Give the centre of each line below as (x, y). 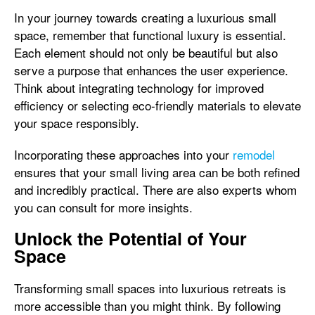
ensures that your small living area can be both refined (157, 172)
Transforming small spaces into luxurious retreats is (150, 288)
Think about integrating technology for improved (139, 87)
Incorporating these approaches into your (123, 154)
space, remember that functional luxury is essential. (150, 34)
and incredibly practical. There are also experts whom (155, 189)
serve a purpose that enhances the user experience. (151, 70)
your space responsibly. (77, 122)
